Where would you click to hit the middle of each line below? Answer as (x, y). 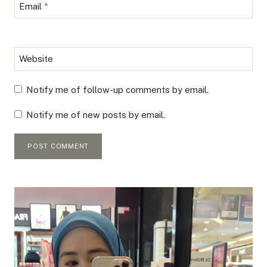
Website (36, 58)
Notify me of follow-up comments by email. (117, 90)
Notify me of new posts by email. (96, 114)
